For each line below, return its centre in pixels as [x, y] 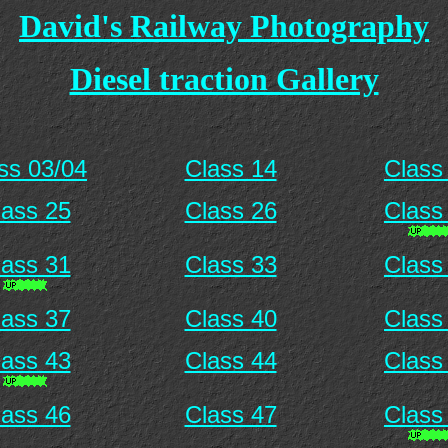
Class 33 [230, 264]
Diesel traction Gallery [224, 79]
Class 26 [230, 210]
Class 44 [230, 360]
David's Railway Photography [224, 26]
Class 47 [230, 414]
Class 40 [230, 318]
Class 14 [230, 168]
